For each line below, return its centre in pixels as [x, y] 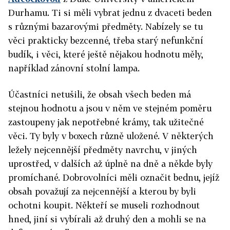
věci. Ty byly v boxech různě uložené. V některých [111, 136]
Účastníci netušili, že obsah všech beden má [100, 94]
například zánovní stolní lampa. [74, 68]
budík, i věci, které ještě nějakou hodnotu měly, [106, 54]
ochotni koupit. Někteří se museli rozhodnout [104, 205]
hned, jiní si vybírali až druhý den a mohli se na [107, 219]
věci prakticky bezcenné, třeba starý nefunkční [106, 40]
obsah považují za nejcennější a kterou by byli [102, 191]
